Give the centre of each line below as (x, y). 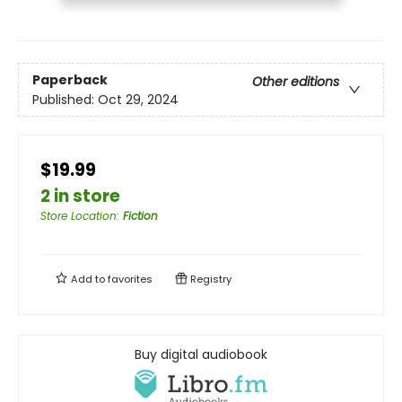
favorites (130, 280)
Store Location (79, 216)
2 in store (80, 197)
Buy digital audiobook (201, 355)
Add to (88, 280)
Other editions (296, 81)
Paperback (70, 79)
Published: (65, 99)
